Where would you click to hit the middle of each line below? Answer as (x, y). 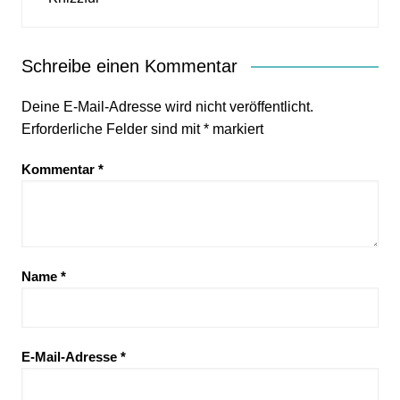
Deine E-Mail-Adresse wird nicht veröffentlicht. (167, 106)
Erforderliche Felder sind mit (112, 129)
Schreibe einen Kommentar (129, 66)
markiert (236, 129)
